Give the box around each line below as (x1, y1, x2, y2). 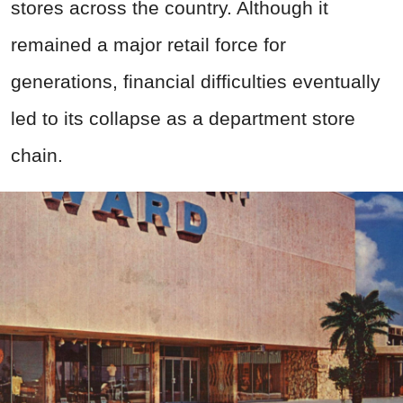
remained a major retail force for (11, 34, 286, 56)
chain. (11, 145, 63, 166)
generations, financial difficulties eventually (11, 71, 381, 93)
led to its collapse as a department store (11, 108, 355, 130)
